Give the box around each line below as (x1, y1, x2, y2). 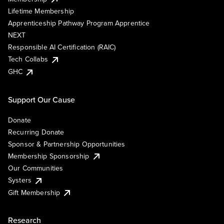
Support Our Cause (8, 93, 75, 105)
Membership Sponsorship (8, 150, 89, 161)
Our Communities (8, 163, 63, 173)
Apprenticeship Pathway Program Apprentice (8, 18, 150, 28)
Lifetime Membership (8, 6, 74, 16)
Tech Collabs (8, 54, 48, 64)
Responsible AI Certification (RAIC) (8, 42, 116, 52)
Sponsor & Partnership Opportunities (8, 138, 125, 149)
